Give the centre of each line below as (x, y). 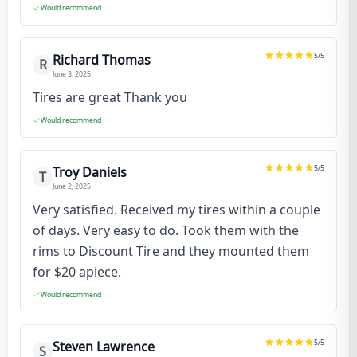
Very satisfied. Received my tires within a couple (177, 210)
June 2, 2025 (72, 187)
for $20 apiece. (77, 272)
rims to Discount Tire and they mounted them (171, 251)
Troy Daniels (90, 173)
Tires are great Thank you (110, 98)
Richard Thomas (102, 60)
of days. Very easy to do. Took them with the (166, 231)
